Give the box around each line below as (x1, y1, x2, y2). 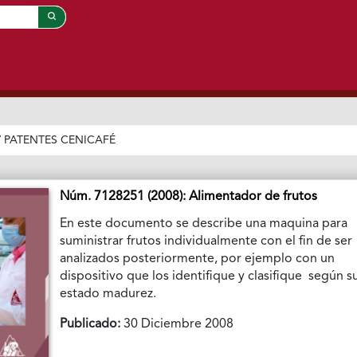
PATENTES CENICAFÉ (4, 135, 116, 147)
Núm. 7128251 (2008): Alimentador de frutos (60, 190, 318, 204)
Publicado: (60, 318, 121, 331)
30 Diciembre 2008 (120, 318, 234, 331)
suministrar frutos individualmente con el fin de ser (60, 235, 353, 249)
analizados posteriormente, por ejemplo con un (60, 253, 335, 266)
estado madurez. (60, 288, 157, 301)
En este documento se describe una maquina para (60, 218, 348, 231)
